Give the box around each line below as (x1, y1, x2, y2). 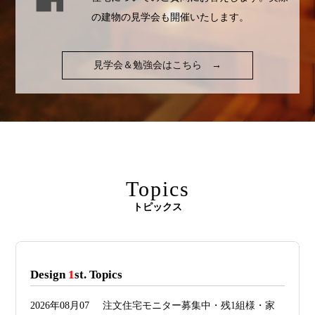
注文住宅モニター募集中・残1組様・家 (103, 300, 276, 311)
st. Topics (75, 268, 123, 282)
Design (30, 268, 69, 282)
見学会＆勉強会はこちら (94, 60, 205, 71)
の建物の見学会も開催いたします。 (91, 12, 250, 23)
